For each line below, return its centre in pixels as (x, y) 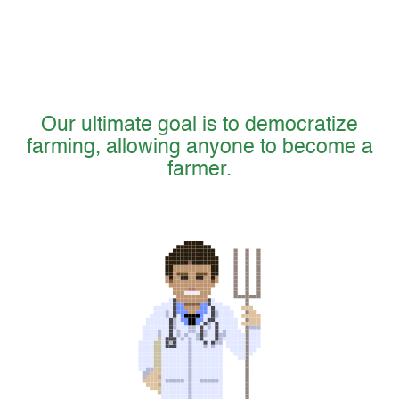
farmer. (199, 170)
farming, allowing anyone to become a (199, 148)
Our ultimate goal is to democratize (199, 126)
